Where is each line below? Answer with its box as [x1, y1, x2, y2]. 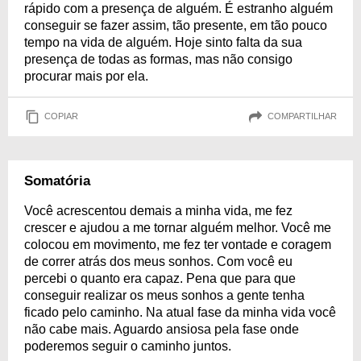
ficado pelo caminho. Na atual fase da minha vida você [24, 305, 336, 319]
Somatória [24, 172, 90, 189]
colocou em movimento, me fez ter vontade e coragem [24, 237, 331, 251]
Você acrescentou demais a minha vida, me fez [24, 203, 293, 218]
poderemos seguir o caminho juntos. [24, 338, 231, 353]
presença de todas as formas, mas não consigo [24, 52, 293, 66]
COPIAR [44, 111, 78, 122]
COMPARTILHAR [268, 111, 337, 122]
